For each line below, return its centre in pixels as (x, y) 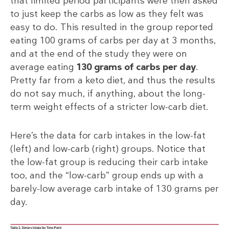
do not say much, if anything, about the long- (108, 93)
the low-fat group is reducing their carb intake (109, 162)
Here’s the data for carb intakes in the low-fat (108, 135)
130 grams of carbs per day (136, 67)
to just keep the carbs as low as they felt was (107, 14)
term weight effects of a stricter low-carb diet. (109, 107)
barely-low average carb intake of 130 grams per (114, 188)
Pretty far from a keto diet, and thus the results (113, 80)
